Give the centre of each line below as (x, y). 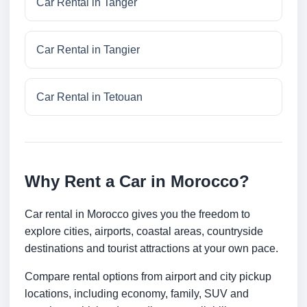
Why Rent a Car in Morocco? (137, 182)
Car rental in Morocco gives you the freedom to (137, 214)
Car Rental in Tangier (88, 50)
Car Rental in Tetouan (89, 97)
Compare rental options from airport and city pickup (148, 277)
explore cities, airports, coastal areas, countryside (144, 232)
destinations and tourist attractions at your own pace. (151, 249)
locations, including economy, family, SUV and (137, 294)
